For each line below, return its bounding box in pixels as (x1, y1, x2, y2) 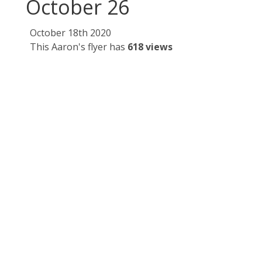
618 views (127, 40, 173, 54)
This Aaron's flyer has (30, 40, 127, 54)
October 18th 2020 (30, 26, 111, 40)
